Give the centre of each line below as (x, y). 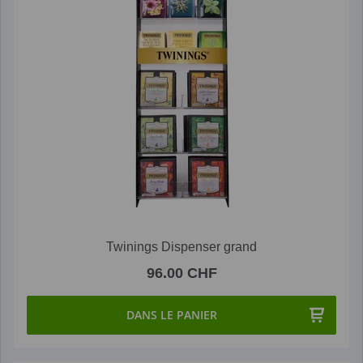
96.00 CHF (181, 273)
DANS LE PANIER (172, 314)
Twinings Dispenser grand (181, 246)
